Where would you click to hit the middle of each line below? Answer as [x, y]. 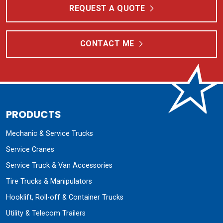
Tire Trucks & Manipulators [49, 181]
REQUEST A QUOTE [107, 8]
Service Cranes [30, 149]
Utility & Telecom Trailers [46, 213]
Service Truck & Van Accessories [59, 165]
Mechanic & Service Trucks [50, 133]
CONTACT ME [107, 44]
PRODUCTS [34, 114]
